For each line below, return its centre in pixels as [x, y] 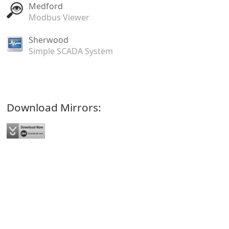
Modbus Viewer [59, 18]
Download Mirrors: [54, 107]
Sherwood [48, 40]
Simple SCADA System [71, 51]
